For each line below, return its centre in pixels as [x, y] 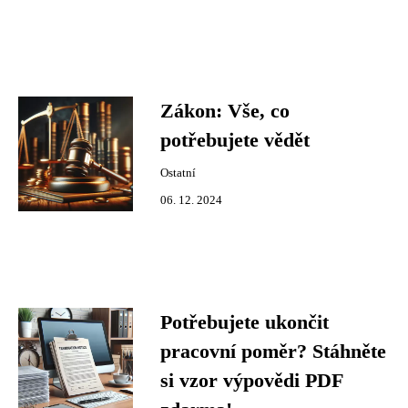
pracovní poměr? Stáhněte [273, 352]
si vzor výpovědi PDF [251, 381]
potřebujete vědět [235, 140]
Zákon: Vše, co [225, 111]
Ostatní [178, 173]
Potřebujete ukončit [245, 322]
